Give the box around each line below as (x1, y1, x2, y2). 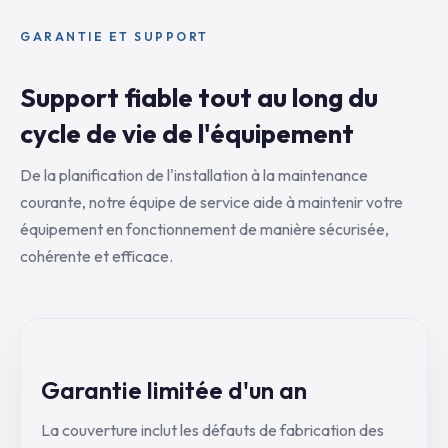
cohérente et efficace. (20, 246, 173, 266)
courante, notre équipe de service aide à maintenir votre (20, 192, 403, 212)
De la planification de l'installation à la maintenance (20, 165, 368, 185)
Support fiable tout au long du (20, 81, 378, 114)
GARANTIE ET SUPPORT (20, 29, 209, 44)
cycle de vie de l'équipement (20, 117, 354, 150)
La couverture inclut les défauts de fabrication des (41, 420, 384, 440)
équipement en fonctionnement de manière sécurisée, (20, 219, 389, 239)
